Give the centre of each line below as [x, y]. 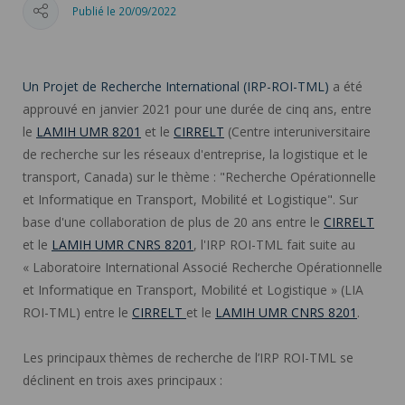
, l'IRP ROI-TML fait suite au [274, 244]
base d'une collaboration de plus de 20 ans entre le [173, 221]
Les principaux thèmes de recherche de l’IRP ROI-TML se [188, 357]
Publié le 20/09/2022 [124, 11]
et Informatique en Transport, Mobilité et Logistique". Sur [190, 199]
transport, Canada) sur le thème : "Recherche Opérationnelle [199, 176]
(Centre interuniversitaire [297, 131]
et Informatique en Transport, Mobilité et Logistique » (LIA [193, 289]
